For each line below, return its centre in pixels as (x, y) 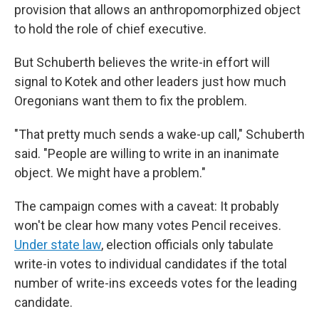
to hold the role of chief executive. (110, 29)
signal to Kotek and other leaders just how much (150, 82)
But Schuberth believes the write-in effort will (142, 62)
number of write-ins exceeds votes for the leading (156, 283)
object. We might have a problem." (110, 173)
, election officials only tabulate (187, 245)
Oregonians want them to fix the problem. (131, 101)
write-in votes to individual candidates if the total (151, 264)
